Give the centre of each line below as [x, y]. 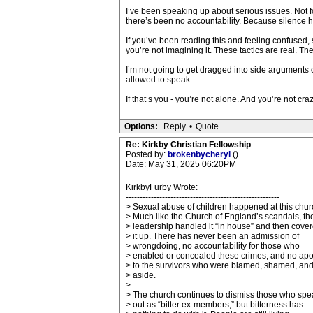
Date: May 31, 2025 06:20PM [181, 164]
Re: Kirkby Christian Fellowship [188, 145]
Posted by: [146, 154]
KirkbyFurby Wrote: [161, 187]
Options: [141, 126]
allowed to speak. [159, 80]
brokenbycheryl [200, 154]
